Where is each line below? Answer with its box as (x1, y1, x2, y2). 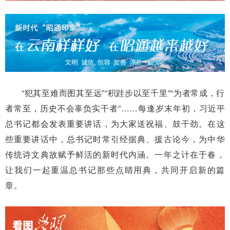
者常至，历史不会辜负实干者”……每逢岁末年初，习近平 (5, 102, 225, 114)
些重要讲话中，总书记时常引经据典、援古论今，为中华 (5, 133, 225, 145)
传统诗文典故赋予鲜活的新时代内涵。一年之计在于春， (5, 148, 225, 161)
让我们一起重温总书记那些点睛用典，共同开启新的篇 (5, 164, 225, 176)
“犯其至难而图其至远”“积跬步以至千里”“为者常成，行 (22, 87, 225, 99)
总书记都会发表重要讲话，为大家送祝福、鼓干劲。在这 (5, 118, 225, 130)
